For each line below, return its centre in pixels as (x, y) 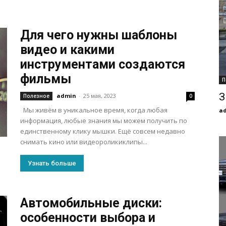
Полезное (36, 96)
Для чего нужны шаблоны (99, 35)
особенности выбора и (88, 218)
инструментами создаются (103, 64)
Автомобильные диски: (91, 203)
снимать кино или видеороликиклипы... (84, 142)
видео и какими (67, 50)
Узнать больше (52, 163)
